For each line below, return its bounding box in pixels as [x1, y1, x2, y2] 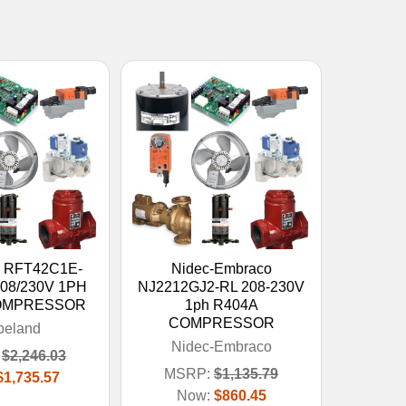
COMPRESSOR [168, 314, 275, 331]
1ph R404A [184, 296, 258, 313]
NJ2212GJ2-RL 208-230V [138, 278, 304, 295]
